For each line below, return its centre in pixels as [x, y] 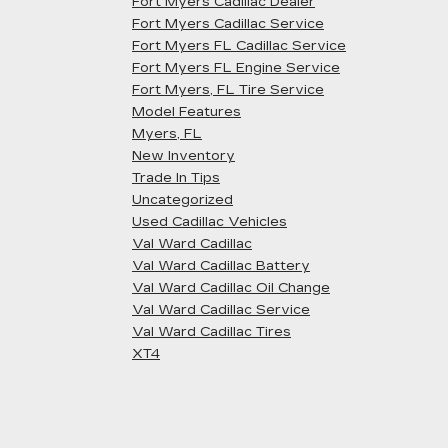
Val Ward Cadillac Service [221, 310]
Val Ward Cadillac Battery [221, 266]
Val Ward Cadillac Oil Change [231, 288]
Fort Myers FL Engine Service [236, 68]
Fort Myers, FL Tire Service [228, 90]
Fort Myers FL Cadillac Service [239, 46]
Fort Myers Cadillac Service [228, 24]
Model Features [186, 112]
